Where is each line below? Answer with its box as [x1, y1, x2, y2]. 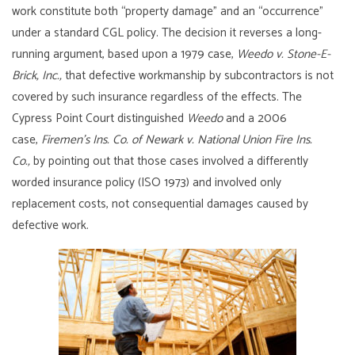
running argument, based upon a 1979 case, [12, 44, 238, 64]
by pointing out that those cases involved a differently [33, 151, 309, 171]
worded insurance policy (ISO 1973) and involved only [12, 172, 282, 193]
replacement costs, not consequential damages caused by [12, 193, 309, 214]
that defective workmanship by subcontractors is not [62, 65, 334, 86]
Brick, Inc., [12, 65, 63, 86]
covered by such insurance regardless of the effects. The [12, 86, 303, 107]
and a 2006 [223, 108, 288, 128]
